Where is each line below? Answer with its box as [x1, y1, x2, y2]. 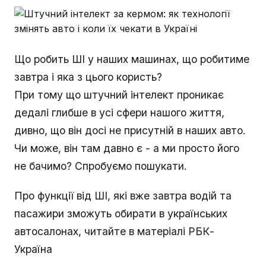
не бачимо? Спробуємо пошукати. [14, 160, 187, 173]
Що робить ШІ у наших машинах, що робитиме [14, 53, 249, 66]
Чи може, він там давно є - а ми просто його [14, 142, 239, 155]
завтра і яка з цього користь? [14, 71, 162, 84]
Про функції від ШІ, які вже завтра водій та [14, 189, 232, 202]
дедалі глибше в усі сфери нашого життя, [14, 106, 224, 119]
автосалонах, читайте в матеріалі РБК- [14, 225, 214, 238]
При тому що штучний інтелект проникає [14, 88, 224, 102]
